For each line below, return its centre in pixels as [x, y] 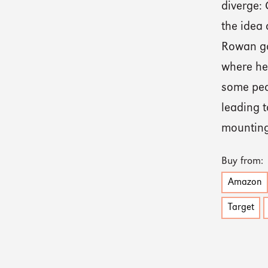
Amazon [245, 183]
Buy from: [243, 162]
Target [241, 208]
